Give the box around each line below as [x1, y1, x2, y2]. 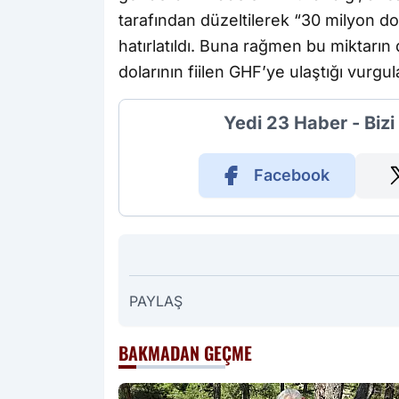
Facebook [253, 166, 330, 185]
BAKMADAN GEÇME [118, 339, 252, 367]
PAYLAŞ [129, 292, 183, 311]
